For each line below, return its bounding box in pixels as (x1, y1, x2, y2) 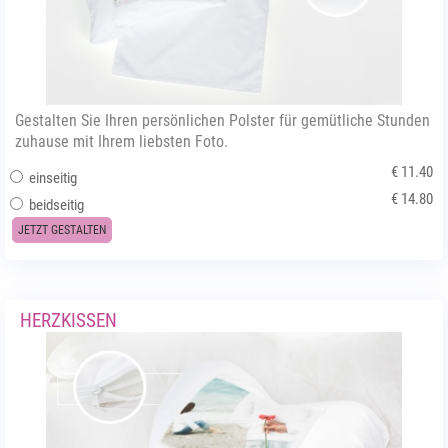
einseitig (26, 169, 77, 187)
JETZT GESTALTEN (18, 223, 106, 237)
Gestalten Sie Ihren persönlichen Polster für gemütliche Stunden (15, 111, 430, 130)
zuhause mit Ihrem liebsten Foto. (15, 132, 228, 151)
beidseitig (26, 196, 84, 214)
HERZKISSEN (20, 309, 117, 332)
